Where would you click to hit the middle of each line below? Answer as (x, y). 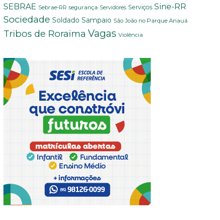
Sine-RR (170, 6)
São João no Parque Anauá (150, 20)
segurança (83, 7)
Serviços (140, 7)
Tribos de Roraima (44, 33)
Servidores (113, 7)
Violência (130, 35)
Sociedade (27, 19)
